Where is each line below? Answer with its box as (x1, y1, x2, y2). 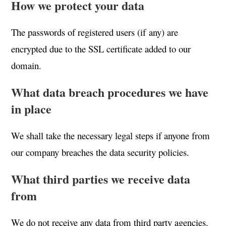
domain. (11, 59, 42, 72)
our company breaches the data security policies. (11, 146, 190, 158)
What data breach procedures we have (11, 83, 209, 101)
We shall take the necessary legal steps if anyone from (11, 129, 210, 142)
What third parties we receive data (11, 170, 191, 188)
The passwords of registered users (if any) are (11, 26, 179, 38)
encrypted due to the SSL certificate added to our (11, 42, 191, 55)
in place (11, 100, 52, 118)
